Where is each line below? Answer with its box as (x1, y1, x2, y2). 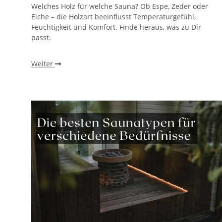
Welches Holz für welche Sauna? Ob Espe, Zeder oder (31, 1, 208, 11)
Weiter (31, 58, 55, 68)
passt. (31, 32, 51, 42)
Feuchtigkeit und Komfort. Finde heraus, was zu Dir (31, 22, 201, 32)
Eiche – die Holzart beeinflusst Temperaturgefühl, (31, 11, 196, 21)
